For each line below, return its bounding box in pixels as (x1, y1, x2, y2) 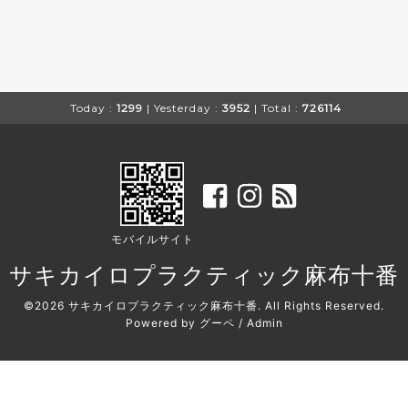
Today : (70, 101, 113, 115)
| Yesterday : (147, 101, 219, 115)
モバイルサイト (110, 232, 194, 246)
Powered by (125, 316, 199, 330)
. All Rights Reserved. (258, 299, 384, 312)
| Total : (254, 101, 299, 115)
